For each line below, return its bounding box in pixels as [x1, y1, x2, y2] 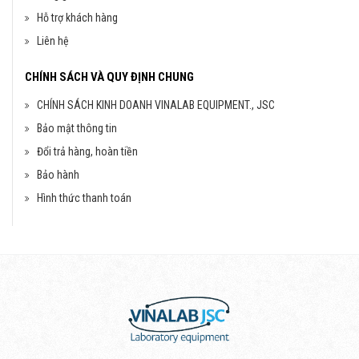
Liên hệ [37, 34, 69, 47]
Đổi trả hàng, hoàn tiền [37, 145, 138, 158]
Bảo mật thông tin [37, 122, 117, 135]
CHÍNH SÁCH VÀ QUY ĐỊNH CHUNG [25, 70, 194, 84]
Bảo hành [37, 168, 79, 181]
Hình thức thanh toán [37, 192, 131, 204]
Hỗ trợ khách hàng [37, 11, 118, 24]
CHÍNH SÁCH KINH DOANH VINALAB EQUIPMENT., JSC [37, 99, 275, 111]
